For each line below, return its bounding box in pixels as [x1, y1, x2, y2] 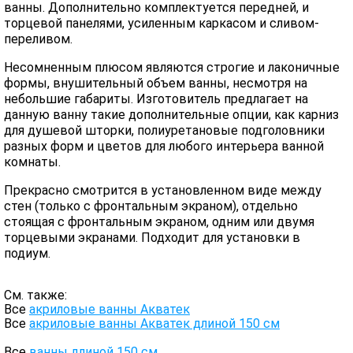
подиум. [4, 246, 50, 261]
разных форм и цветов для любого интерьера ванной [4, 139, 324, 154]
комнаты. [4, 154, 61, 169]
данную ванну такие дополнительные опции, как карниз [4, 107, 339, 122]
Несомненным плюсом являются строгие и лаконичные [4, 60, 340, 75]
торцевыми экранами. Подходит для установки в [4, 230, 300, 245]
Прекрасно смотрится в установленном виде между [4, 183, 321, 198]
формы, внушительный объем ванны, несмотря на [4, 76, 307, 91]
